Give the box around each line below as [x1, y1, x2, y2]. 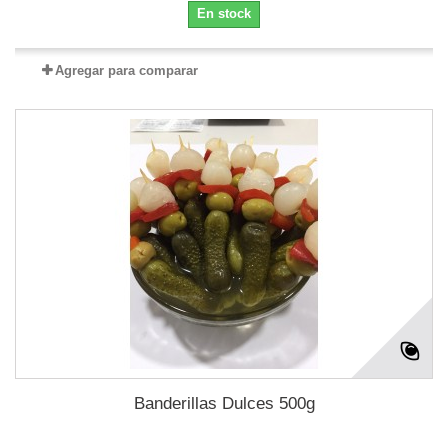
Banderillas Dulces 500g [133, 393, 315, 413]
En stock [197, 5, 251, 21]
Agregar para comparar [54, 62, 198, 78]
